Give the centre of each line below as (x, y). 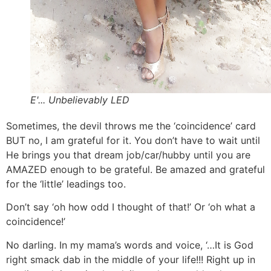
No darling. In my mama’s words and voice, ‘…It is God (130, 245)
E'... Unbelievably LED (80, 100)
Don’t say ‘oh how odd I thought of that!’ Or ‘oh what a (131, 207)
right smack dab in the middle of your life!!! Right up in (131, 259)
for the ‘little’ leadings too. (66, 184)
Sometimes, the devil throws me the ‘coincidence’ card (131, 126)
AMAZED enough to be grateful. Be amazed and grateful (135, 170)
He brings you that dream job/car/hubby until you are (128, 155)
